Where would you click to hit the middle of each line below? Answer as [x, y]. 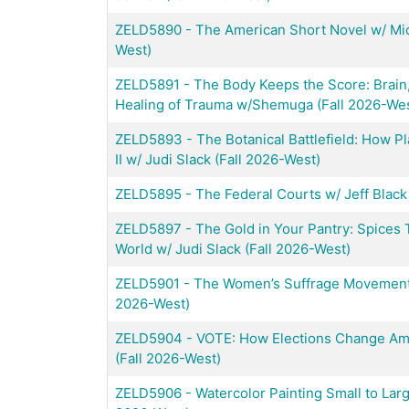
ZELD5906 [148, 393]
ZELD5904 [149, 338]
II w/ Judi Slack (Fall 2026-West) [218, 159]
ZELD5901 [147, 283]
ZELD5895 [148, 194]
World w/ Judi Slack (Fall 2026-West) [233, 248]
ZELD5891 [147, 84]
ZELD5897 [148, 228]
